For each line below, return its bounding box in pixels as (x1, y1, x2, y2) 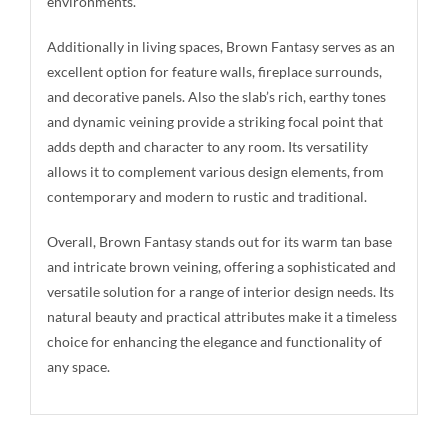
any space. (46, 357, 110, 375)
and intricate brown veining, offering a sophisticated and (46, 257, 396, 275)
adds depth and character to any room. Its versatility (46, 137, 368, 155)
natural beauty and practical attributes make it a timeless (46, 307, 397, 325)
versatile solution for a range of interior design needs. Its (46, 282, 394, 300)
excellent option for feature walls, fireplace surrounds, (46, 62, 382, 80)
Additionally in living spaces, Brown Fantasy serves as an (46, 37, 395, 55)
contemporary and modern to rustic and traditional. (46, 187, 367, 205)
